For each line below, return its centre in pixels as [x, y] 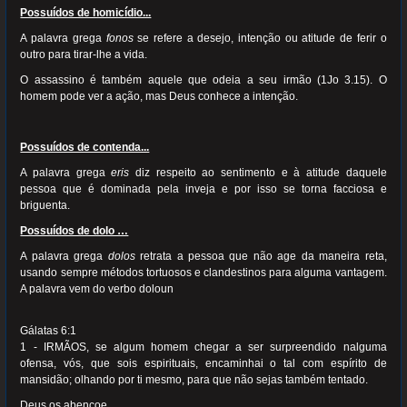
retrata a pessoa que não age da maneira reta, [263, 256]
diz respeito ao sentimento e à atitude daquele [261, 173]
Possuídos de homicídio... [86, 13]
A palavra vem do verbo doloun [97, 289]
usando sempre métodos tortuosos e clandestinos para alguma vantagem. [203, 273]
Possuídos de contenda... [85, 147]
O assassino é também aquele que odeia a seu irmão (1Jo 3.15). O [203, 80]
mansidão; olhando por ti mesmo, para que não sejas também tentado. [194, 380]
